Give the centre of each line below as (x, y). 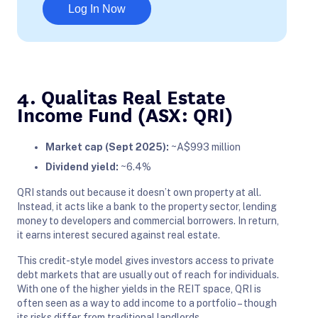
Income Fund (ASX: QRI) (125, 113)
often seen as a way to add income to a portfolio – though (147, 303)
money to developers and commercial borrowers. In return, (148, 220)
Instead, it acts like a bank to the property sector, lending (147, 206)
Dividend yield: (82, 166)
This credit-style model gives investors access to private (146, 260)
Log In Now (97, 9)
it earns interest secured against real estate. (119, 235)
